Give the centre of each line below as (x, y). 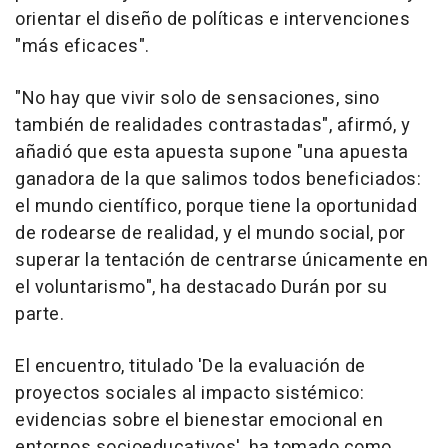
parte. (39, 315)
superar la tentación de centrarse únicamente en (222, 261)
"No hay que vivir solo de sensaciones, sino (197, 99)
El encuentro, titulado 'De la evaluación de (190, 367)
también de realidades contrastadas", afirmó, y (212, 126)
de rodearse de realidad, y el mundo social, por (210, 234)
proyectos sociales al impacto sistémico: (189, 394)
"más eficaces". (82, 47)
